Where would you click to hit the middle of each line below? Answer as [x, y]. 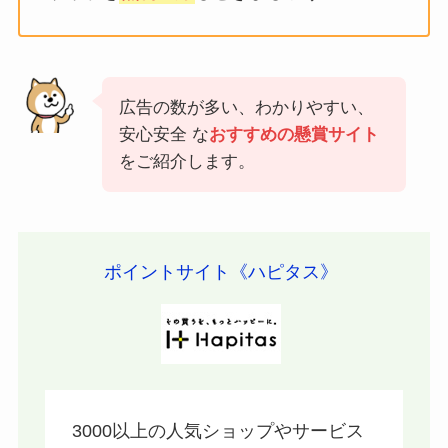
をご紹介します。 [186, 161]
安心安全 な [163, 134]
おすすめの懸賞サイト [293, 134]
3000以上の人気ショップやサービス [217, 431]
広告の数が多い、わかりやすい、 [246, 107]
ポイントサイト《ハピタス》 [221, 272]
